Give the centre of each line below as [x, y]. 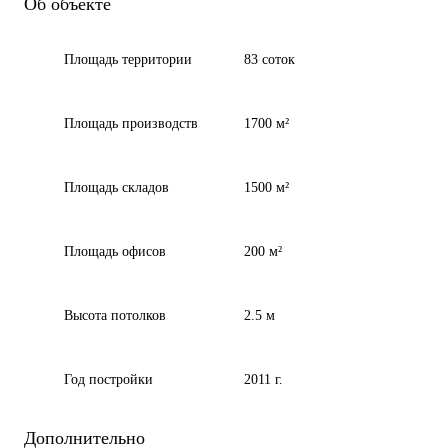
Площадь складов [116, 187]
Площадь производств [131, 123]
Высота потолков [115, 315]
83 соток [269, 59]
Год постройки [108, 379]
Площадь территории [128, 59]
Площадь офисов [115, 251]
